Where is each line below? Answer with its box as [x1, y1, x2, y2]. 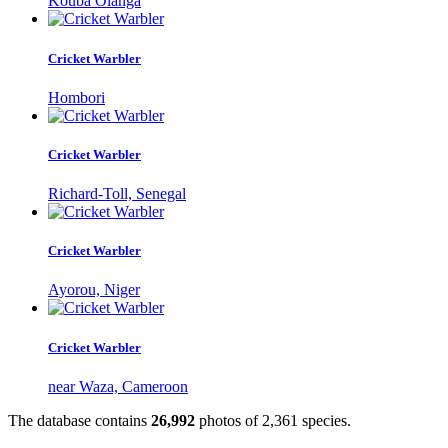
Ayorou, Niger [48, 281, 140, 299]
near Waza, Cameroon [48, 377, 188, 395]
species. [298, 411, 351, 429]
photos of [195, 411, 262, 429]
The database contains [8, 411, 151, 429]
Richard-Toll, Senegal [48, 185, 186, 203]
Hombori [48, 88, 105, 106]
